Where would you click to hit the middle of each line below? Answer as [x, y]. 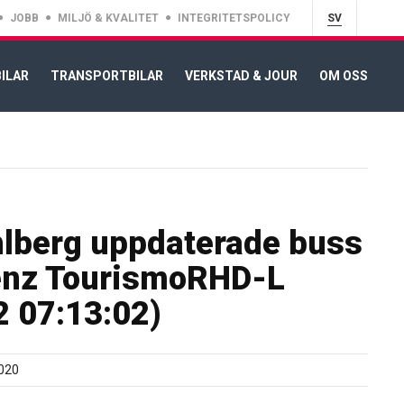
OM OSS [344, 75]
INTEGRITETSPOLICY [234, 18]
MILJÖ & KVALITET [108, 18]
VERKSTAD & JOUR [241, 75]
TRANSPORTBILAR [107, 75]
